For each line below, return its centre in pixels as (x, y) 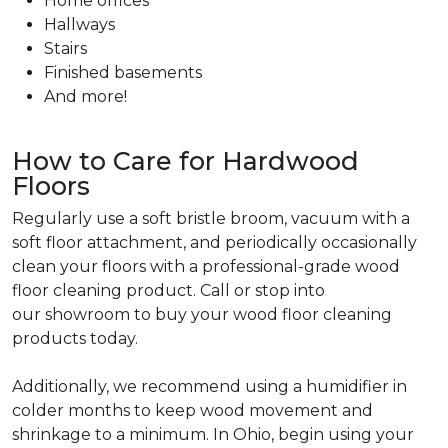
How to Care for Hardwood (185, 161)
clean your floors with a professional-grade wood (206, 266)
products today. (75, 338)
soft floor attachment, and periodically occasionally (214, 242)
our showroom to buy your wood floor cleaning (202, 314)
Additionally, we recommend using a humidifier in (209, 386)
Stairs (65, 48)
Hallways (79, 24)
